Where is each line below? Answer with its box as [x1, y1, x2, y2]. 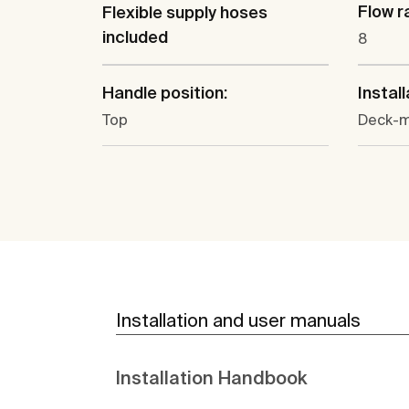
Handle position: [102, 83, 227, 102]
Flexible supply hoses [102, 2, 267, 22]
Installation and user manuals [116, 309, 361, 330]
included [102, 26, 168, 47]
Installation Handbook [116, 367, 307, 388]
